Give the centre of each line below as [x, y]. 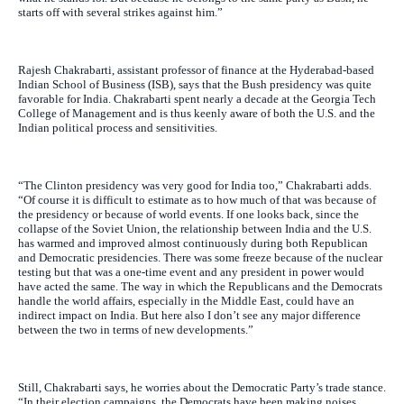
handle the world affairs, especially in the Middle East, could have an [186, 301]
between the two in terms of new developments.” [136, 330]
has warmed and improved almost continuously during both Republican [193, 243]
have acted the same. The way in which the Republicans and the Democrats [200, 287]
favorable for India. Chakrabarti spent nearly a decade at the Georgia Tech [197, 99]
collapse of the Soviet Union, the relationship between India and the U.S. [195, 229]
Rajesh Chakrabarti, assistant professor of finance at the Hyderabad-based [196, 70]
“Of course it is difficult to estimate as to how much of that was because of [197, 200]
